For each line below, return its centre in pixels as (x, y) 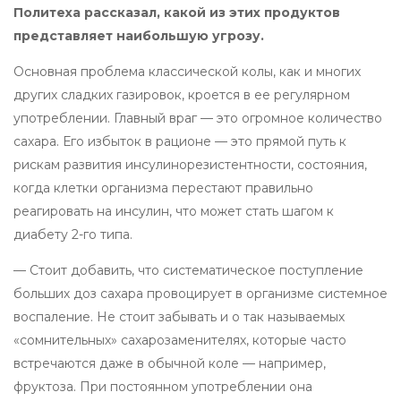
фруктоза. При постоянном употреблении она (163, 386)
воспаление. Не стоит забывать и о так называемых (179, 316)
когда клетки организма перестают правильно (163, 188)
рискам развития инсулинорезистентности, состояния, (190, 164)
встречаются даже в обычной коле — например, (170, 363)
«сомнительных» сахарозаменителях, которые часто (180, 340)
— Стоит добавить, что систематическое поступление (188, 270)
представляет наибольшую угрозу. (139, 35)
